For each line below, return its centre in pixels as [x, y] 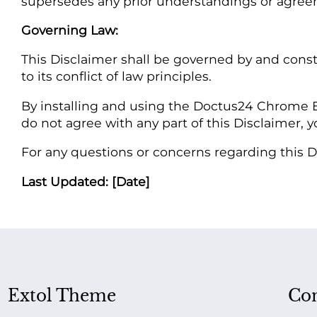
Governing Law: [70, 30]
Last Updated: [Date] [86, 181]
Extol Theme [62, 295]
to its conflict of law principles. [116, 76]
